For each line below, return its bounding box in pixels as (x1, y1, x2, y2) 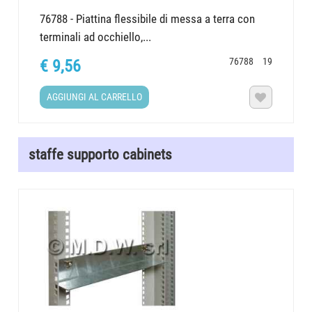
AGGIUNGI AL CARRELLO (47, 91, 143, 103)
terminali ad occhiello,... (40, 29, 152, 44)
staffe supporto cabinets (29, 146, 173, 164)
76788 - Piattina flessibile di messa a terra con (40, 11, 256, 26)
